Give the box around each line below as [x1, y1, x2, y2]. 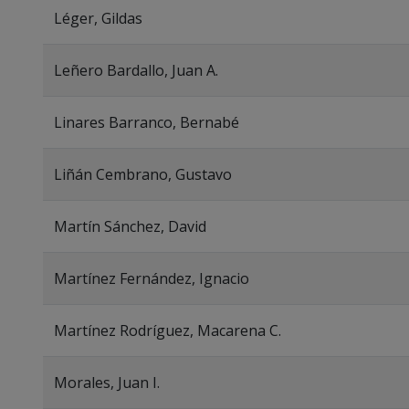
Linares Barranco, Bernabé [54, 112, 239, 132]
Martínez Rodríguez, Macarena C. [54, 320, 281, 341]
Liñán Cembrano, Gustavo [54, 164, 232, 184]
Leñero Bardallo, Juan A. [54, 60, 218, 80]
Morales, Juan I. [54, 372, 160, 393]
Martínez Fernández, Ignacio [54, 268, 249, 288]
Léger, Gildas [54, 8, 142, 28]
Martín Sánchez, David [54, 216, 206, 236]
